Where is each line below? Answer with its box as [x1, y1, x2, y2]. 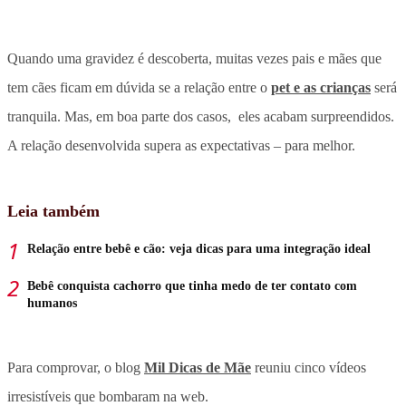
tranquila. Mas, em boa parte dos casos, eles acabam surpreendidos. [7, 108, 394, 124]
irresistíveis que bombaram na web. [7, 388, 208, 404]
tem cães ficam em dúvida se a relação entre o [7, 79, 271, 95]
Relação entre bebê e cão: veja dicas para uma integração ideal [27, 241, 371, 256]
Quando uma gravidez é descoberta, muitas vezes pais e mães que [7, 50, 382, 66]
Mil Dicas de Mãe [144, 359, 251, 375]
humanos [27, 295, 77, 310]
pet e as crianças [271, 79, 371, 95]
